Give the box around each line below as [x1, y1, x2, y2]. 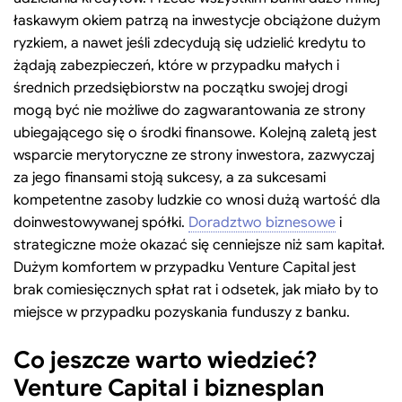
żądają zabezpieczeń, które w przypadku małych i [13, 57, 339, 75]
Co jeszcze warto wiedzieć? [13, 345, 317, 375]
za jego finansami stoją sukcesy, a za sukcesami [13, 169, 326, 188]
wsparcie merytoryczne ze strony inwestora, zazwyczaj [13, 146, 374, 165]
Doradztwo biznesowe [188, 214, 336, 232]
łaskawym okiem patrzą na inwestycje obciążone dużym [13, 12, 380, 31]
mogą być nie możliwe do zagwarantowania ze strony [13, 101, 365, 120]
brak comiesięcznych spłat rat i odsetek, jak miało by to [13, 281, 379, 300]
